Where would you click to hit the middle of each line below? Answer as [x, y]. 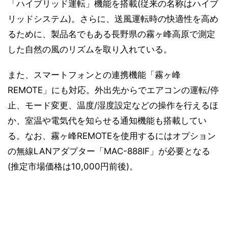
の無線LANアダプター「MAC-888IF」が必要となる [109, 151]
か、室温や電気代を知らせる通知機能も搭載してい [107, 121]
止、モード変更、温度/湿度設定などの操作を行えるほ [113, 105]
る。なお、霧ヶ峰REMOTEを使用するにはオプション [112, 136]
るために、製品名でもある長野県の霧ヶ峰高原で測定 [111, 34]
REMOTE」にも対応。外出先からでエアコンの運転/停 [113, 90]
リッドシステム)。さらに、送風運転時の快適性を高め [113, 19]
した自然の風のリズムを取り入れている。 [90, 49]
